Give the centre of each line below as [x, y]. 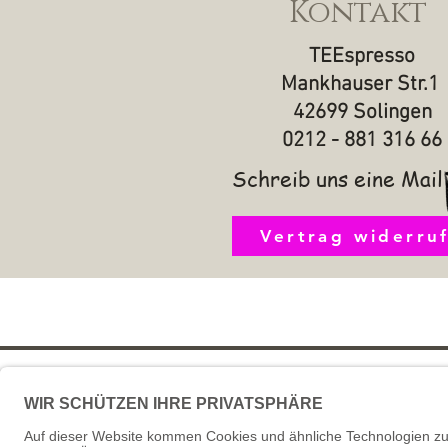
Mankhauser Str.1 [362, 84]
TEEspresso [362, 56]
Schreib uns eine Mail [337, 178]
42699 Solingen [362, 112]
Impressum [341, 404]
